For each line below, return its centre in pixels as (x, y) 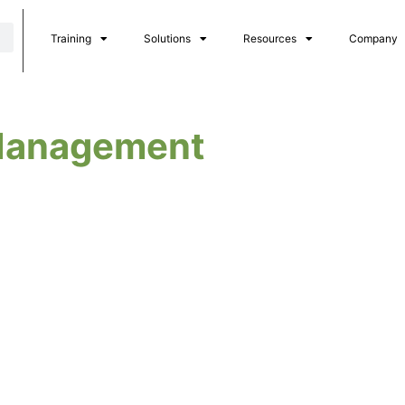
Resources (269, 38)
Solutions (167, 38)
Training (71, 38)
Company (373, 38)
